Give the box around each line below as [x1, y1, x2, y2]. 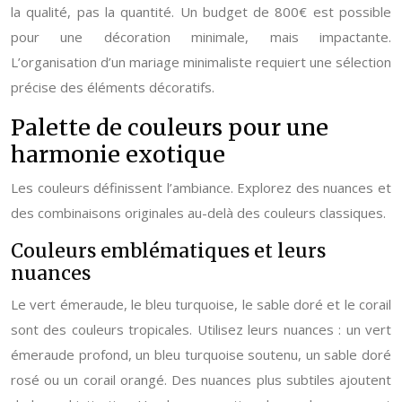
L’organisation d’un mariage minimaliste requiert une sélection [11, 53, 391, 71]
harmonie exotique [11, 140, 225, 169]
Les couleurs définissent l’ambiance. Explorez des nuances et [11, 179, 391, 197]
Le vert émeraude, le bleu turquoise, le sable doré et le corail [11, 295, 391, 313]
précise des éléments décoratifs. [11, 78, 214, 96]
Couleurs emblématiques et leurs [11, 239, 326, 263]
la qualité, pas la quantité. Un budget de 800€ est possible [11, 3, 391, 21]
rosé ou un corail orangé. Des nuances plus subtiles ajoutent [11, 371, 391, 389]
